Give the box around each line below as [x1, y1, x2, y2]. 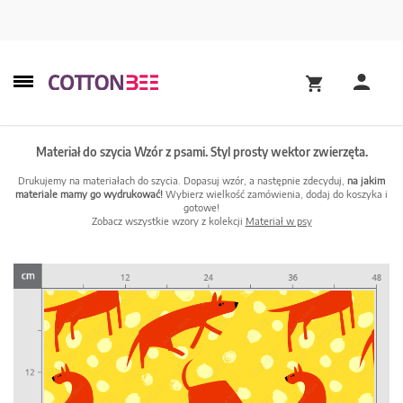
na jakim [347, 175, 385, 186]
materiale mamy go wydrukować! [15, 188, 163, 200]
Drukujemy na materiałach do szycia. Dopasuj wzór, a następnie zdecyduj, [18, 175, 347, 186]
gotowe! [184, 201, 219, 213]
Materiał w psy [245, 215, 312, 227]
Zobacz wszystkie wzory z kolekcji [91, 215, 246, 227]
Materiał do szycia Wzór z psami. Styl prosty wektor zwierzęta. [35, 145, 368, 159]
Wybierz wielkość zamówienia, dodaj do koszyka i [163, 188, 388, 200]
